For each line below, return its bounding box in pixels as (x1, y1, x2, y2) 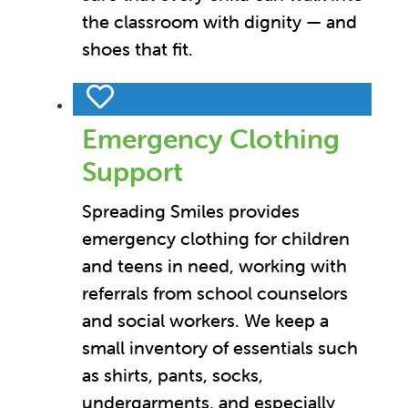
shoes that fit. (82, 37, 193, 61)
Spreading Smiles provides (82, 199, 300, 223)
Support (82, 155, 183, 189)
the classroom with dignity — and (82, 10, 357, 34)
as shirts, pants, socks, (82, 363, 263, 387)
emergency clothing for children (82, 227, 350, 250)
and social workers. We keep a (82, 309, 329, 332)
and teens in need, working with (82, 254, 347, 278)
